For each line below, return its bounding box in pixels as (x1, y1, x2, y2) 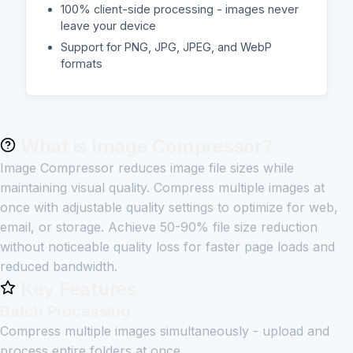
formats (61, 57, 102, 70)
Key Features (16, 277, 137, 300)
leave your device (61, 19, 156, 33)
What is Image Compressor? (16, 134, 273, 158)
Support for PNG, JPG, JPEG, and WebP (61, 40, 272, 54)
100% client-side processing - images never (61, 2, 299, 17)
